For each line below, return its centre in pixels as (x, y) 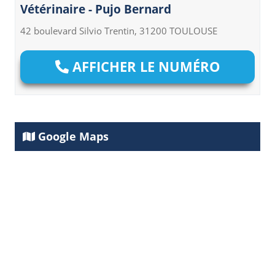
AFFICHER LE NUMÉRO (144, 67)
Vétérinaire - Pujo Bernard (96, 10)
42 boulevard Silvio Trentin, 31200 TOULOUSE (119, 31)
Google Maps (72, 136)
